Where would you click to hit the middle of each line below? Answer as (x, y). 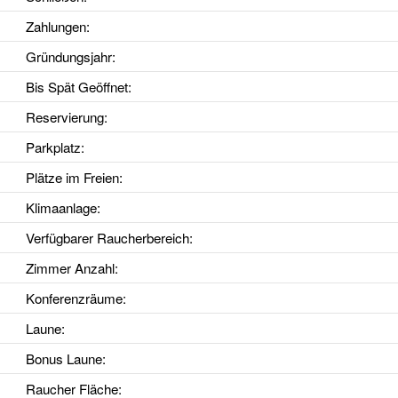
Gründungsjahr (68, 57)
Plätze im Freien (72, 178)
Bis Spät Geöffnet (76, 87)
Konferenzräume (74, 298)
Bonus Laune (64, 359)
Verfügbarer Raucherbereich (107, 238)
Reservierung (64, 117)
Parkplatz (53, 147)
